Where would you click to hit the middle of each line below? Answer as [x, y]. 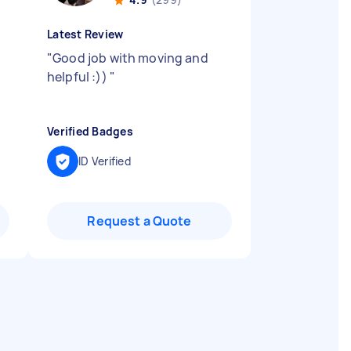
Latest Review [85, 34]
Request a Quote [139, 221]
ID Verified [105, 161]
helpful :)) [78, 77]
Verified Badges [90, 131]
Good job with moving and [130, 58]
